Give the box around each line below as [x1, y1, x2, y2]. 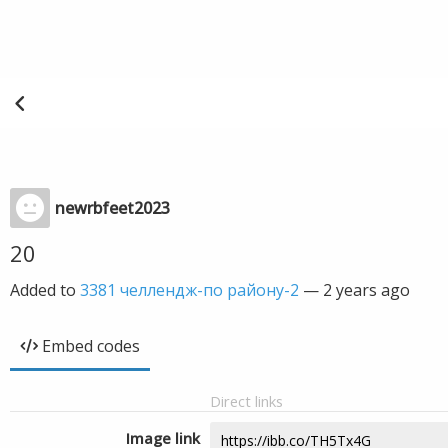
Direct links [210, 391, 283, 411]
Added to [10, 279, 80, 301]
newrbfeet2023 [55, 197, 170, 219]
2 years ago [323, 279, 410, 301]
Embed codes [42, 335, 140, 357]
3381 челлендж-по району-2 [80, 279, 299, 301]
